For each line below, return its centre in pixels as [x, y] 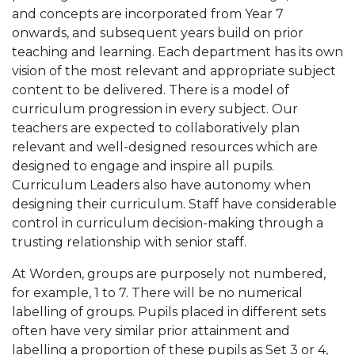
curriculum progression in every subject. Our [155, 109]
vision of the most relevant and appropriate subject [174, 71]
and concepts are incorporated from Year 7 [148, 14]
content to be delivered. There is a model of [151, 90]
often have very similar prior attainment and [151, 331]
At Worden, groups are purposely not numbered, [169, 274]
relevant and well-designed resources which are [165, 147]
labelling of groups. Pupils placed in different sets [169, 312]
